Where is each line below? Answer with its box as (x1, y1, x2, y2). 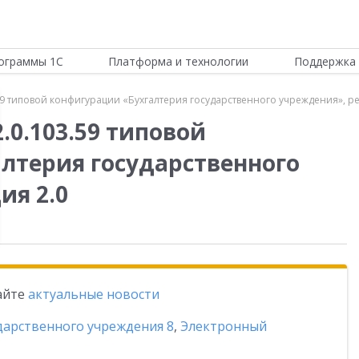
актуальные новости (28, 285, 159, 303)
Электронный (180, 317, 267, 335)
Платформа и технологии (108, 54, 249, 69)
